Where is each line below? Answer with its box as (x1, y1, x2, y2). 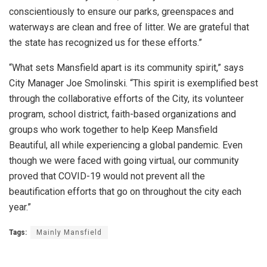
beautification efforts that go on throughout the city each (9, 186, 241, 198)
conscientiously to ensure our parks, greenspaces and (9, 6, 234, 18)
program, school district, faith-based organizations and (9, 108, 236, 120)
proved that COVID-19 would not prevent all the (9, 170, 205, 182)
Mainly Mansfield (36, 228, 102, 237)
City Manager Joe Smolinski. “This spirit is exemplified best (9, 77, 258, 89)
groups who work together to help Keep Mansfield (9, 124, 218, 136)
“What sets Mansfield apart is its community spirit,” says (9, 62, 244, 74)
